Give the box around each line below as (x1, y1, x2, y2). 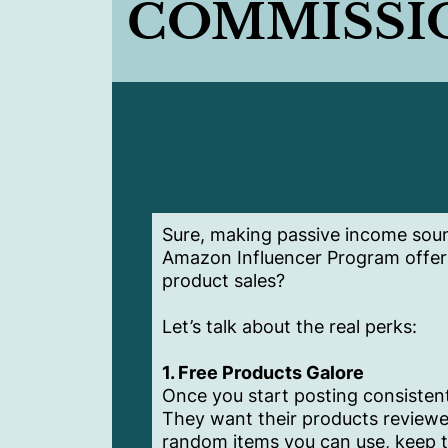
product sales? (162, 270, 285, 292)
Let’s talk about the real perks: (162, 316, 417, 338)
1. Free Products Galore (162, 362, 364, 384)
